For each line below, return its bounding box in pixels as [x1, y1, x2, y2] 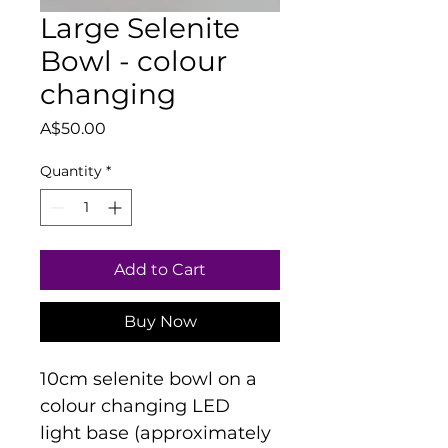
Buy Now [123, 312, 197, 332]
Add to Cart [114, 260, 206, 280]
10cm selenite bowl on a [40, 368, 262, 391]
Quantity [40, 162, 102, 181]
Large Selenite [40, 11, 240, 46]
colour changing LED [40, 395, 235, 418]
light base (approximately [40, 422, 276, 445]
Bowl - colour [40, 44, 227, 79]
